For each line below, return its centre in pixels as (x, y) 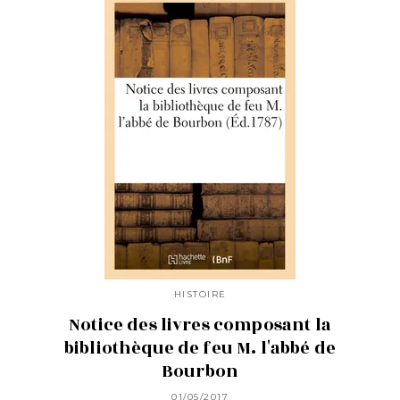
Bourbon (200, 371)
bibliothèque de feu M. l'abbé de (200, 348)
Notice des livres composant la (200, 325)
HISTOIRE (200, 294)
